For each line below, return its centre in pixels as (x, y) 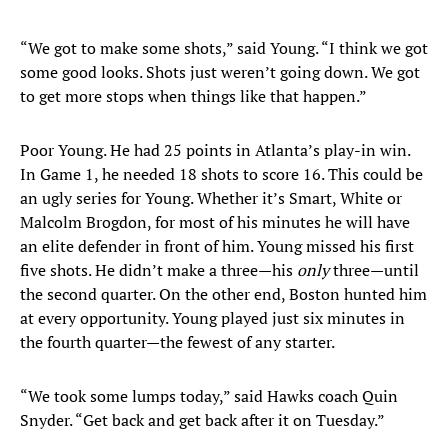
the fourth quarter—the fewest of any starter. (177, 342)
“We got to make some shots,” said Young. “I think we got (224, 48)
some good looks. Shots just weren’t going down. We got (220, 72)
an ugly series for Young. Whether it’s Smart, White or (211, 198)
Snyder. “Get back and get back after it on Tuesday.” (202, 420)
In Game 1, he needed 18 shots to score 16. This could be (221, 174)
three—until (374, 270)
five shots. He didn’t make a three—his (158, 270)
